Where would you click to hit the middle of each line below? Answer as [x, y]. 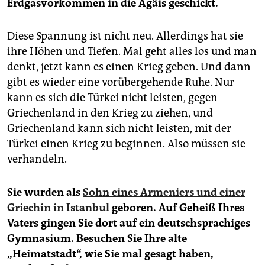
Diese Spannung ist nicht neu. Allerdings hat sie [125, 36]
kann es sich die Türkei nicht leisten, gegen [112, 97]
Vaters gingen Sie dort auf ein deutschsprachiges [129, 223]
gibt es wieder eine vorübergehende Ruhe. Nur [121, 82]
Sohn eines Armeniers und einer [164, 192]
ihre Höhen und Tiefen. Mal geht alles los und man [132, 51]
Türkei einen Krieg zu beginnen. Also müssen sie [126, 143]
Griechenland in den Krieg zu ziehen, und [110, 113]
